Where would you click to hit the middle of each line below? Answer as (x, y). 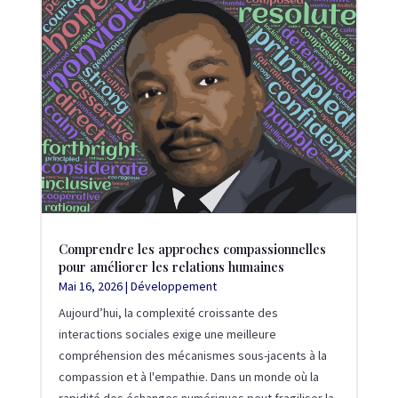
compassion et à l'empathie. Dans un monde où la (188, 376)
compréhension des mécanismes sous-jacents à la (192, 355)
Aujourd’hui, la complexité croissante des (168, 312)
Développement (173, 286)
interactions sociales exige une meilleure (167, 334)
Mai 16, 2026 (90, 286)
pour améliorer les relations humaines (171, 266)
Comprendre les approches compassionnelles (192, 248)
